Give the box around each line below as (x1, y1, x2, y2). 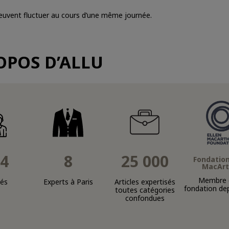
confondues (125, 193, 165, 203)
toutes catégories (114, 185, 175, 195)
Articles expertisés (114, 177, 175, 187)
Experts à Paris (43, 177, 93, 187)
